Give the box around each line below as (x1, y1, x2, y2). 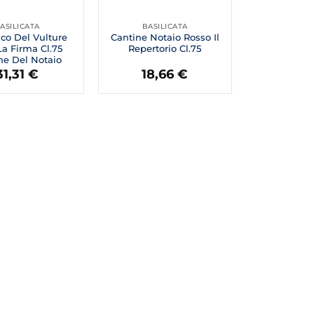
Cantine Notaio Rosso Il (110, 32, 219, 43)
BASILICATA (142, 22, 188, 30)
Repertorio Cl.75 (128, 43, 202, 55)
